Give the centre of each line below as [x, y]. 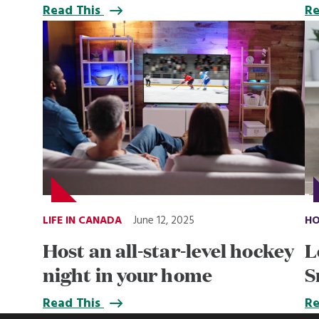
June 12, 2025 [164, 220]
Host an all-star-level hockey [168, 250]
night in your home [127, 274]
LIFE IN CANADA [82, 220]
